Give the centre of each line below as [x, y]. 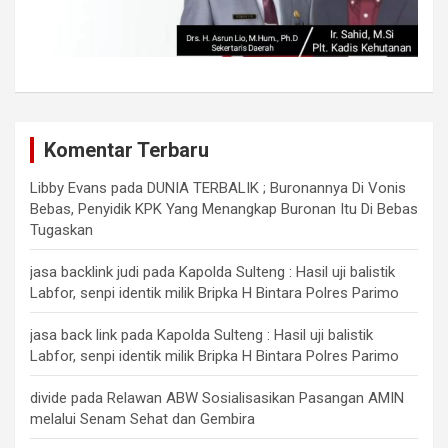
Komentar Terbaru [126, 150]
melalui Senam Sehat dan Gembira [142, 419]
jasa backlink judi [84, 272]
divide [48, 398]
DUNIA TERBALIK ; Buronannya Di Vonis [276, 188]
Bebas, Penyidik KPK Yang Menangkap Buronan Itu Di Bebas [224, 209]
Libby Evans [68, 188]
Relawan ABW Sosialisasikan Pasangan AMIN [255, 398]
